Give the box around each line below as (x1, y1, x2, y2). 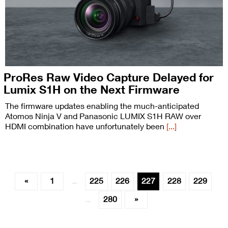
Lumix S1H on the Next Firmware (4, 82, 180, 96)
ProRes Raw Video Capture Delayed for (4, 70, 214, 84)
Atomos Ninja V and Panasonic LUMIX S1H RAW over (5, 111, 201, 121)
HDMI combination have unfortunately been (5, 121, 166, 131)
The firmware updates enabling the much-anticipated (5, 101, 199, 110)
